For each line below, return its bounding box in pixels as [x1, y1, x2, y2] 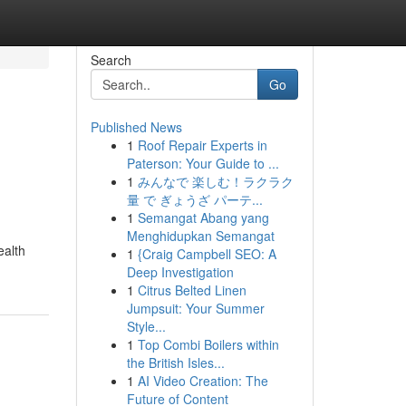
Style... [126, 317, 166, 335]
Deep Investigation [126, 263, 234, 281]
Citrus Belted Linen [137, 281, 246, 299]
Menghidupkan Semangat [126, 227, 275, 245]
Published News [90, 118, 182, 136]
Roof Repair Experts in [137, 136, 267, 154]
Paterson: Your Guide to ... [126, 154, 279, 172]
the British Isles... [126, 353, 225, 372]
